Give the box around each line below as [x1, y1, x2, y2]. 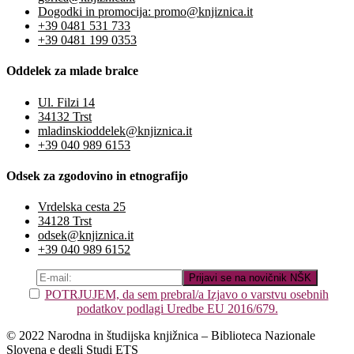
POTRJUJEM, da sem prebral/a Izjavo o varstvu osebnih [44, 288, 329, 302]
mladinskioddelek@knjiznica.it [38, 123, 192, 137]
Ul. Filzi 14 [38, 95, 95, 109]
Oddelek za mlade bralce [6, 64, 138, 78]
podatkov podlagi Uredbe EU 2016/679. [76, 302, 278, 316]
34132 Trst [38, 109, 92, 123]
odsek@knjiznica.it [38, 228, 134, 243]
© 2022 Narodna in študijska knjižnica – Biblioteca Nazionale [6, 329, 315, 343]
